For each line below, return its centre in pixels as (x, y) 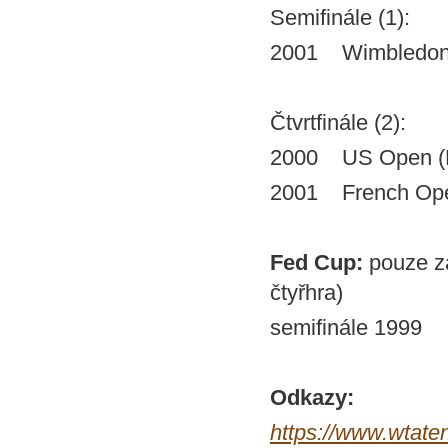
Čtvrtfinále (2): (338, 122)
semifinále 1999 (346, 327)
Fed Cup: (319, 262)
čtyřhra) (306, 292)
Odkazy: (312, 397)
